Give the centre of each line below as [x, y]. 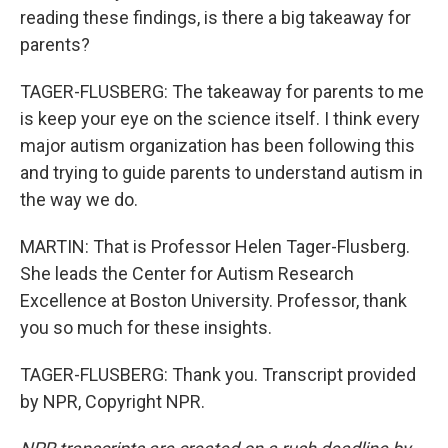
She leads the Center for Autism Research [187, 273]
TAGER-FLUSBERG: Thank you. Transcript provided [218, 374]
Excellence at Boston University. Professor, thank [213, 300]
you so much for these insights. [146, 327]
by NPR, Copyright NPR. [112, 401]
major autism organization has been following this [217, 145]
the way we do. [79, 199]
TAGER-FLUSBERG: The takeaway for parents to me [222, 91]
